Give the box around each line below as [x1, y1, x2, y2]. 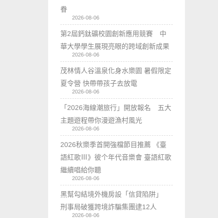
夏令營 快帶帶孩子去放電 [60, 79, 138, 87]
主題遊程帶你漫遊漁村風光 [60, 116, 143, 124]
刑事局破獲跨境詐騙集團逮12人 [60, 202, 157, 211]
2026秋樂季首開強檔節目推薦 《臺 [60, 140, 167, 148]
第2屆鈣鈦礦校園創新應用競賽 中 [60, 29, 167, 37]
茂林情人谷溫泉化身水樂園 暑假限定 [60, 66, 172, 74]
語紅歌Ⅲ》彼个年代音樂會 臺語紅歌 [60, 153, 172, 161]
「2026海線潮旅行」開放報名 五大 [60, 103, 172, 111]
